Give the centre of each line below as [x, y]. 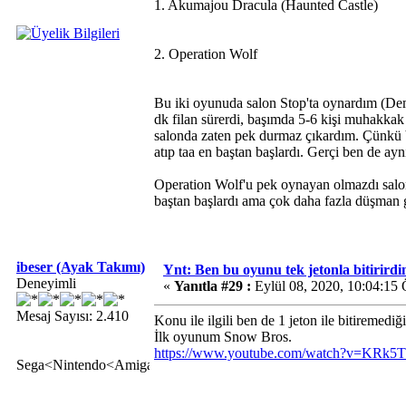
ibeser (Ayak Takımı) [81, 267]
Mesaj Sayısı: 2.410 [72, 316]
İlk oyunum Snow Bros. [223, 337]
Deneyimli [46, 283]
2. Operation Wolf [206, 54]
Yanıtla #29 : [213, 286]
